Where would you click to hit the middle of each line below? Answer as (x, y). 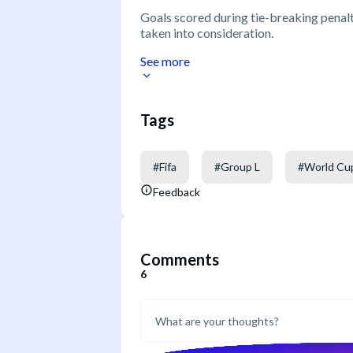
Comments (180, 260)
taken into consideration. (207, 32)
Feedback (176, 191)
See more (165, 61)
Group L (240, 166)
